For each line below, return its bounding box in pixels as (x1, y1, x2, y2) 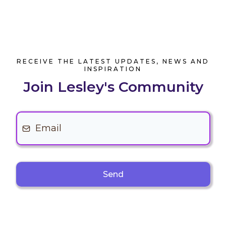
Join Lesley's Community (23, 78, 203, 96)
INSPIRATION (84, 65, 142, 73)
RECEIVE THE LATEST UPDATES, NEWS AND (17, 58, 209, 66)
